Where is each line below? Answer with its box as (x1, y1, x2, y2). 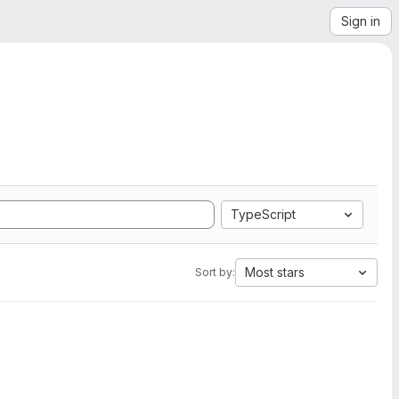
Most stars (245, 265, 305, 280)
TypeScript (231, 207, 296, 222)
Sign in (341, 13, 380, 28)
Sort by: (195, 265, 235, 279)
